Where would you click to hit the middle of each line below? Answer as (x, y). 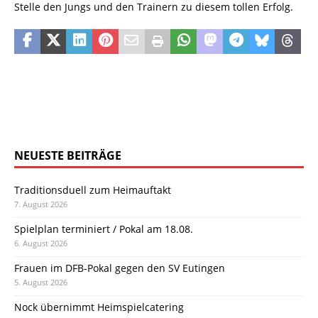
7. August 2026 (41, 204)
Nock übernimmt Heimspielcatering (99, 307)
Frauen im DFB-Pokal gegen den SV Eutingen (120, 268)
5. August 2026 (41, 282)
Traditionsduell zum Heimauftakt (93, 190)
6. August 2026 (41, 243)
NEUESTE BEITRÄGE (68, 155)
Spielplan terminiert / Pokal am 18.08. (104, 229)
